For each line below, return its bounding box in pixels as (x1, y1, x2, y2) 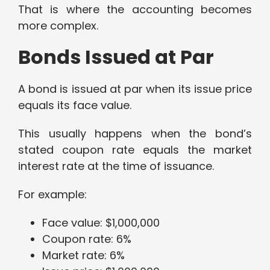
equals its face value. (18, 98, 131, 113)
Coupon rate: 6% (42, 231, 131, 247)
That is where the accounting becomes (18, 2, 252, 17)
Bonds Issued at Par (18, 43, 214, 71)
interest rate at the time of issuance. (18, 159, 214, 174)
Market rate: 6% (42, 248, 125, 263)
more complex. (18, 18, 98, 34)
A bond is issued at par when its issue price (18, 81, 252, 97)
